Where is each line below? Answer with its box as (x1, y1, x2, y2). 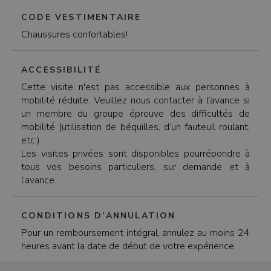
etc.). (21, 134, 44, 147)
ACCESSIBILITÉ (21, 64, 102, 76)
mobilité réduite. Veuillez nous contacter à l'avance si (21, 94, 250, 107)
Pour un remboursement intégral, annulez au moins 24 (21, 226, 250, 240)
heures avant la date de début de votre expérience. (21, 240, 236, 253)
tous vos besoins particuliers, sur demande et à (21, 160, 250, 174)
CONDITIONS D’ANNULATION (21, 210, 176, 221)
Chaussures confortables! (21, 28, 128, 41)
